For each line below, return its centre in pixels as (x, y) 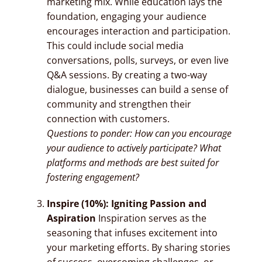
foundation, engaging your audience (126, 16)
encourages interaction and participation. (138, 31)
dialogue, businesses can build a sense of (137, 89)
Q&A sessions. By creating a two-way (127, 75)
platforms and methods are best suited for (132, 162)
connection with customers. (108, 118)
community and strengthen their (119, 104)
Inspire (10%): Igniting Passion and (126, 203)
